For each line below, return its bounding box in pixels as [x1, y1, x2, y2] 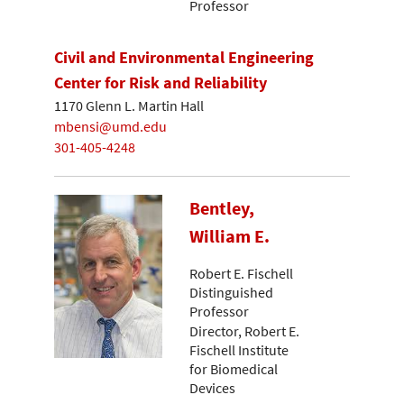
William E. [189, 225, 270, 249]
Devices [189, 379, 235, 398]
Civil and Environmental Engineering [54, 46, 314, 68]
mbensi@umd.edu [54, 117, 167, 136]
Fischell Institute [189, 341, 289, 360]
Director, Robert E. [189, 322, 299, 341]
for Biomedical [189, 360, 278, 379]
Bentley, [189, 197, 254, 221]
